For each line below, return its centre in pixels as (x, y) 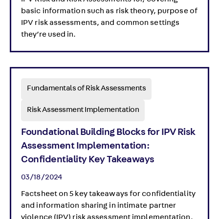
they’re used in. (49, 35)
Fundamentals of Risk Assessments (86, 89)
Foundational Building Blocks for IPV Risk (108, 133)
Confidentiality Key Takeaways (88, 160)
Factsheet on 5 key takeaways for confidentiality (108, 195)
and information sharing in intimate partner (99, 206)
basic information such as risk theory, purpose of (109, 12)
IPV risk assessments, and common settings (100, 23)
